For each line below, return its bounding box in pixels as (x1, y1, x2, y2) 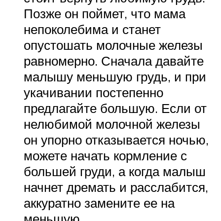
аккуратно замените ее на (24, 194, 175, 211)
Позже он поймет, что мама (24, 5, 185, 21)
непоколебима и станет (24, 21, 161, 37)
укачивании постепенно (24, 84, 163, 100)
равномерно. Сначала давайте (24, 52, 204, 69)
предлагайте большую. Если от (24, 100, 207, 116)
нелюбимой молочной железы (24, 115, 200, 132)
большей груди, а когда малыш (24, 163, 206, 179)
